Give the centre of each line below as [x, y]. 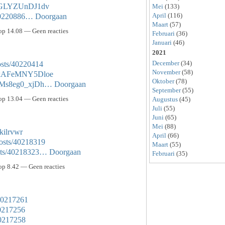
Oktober [163, 81]
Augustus [165, 99]
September [166, 90]
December [166, 63]
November [166, 72]
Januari [162, 42]
